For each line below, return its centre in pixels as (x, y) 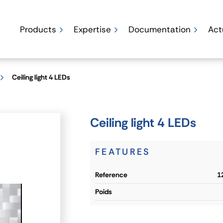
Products (38, 29)
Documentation (159, 29)
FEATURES (123, 152)
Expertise (92, 29)
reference (113, 175)
